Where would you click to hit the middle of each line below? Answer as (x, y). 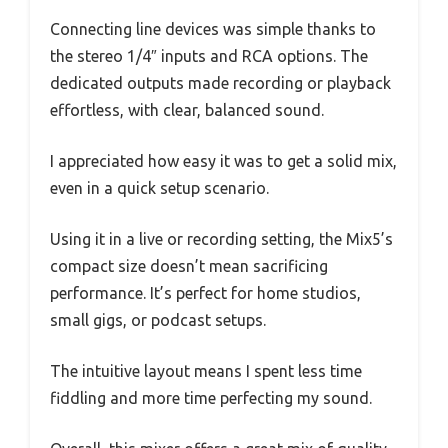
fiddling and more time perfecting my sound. (211, 398)
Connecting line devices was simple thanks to (213, 29)
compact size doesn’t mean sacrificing (189, 266)
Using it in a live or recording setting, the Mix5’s (221, 239)
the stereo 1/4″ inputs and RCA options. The (209, 56)
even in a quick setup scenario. (159, 188)
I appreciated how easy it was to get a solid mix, (223, 161)
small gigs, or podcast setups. (158, 320)
